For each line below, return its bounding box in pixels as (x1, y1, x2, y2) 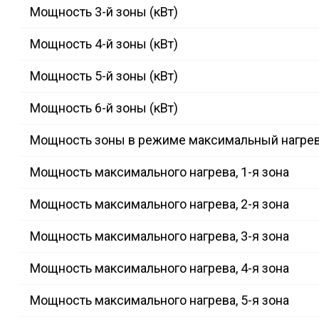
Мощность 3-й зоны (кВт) (30, 4, 178, 20)
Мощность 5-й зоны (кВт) (30, 68, 178, 84)
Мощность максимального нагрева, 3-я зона (30, 229, 289, 244)
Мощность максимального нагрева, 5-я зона (30, 293, 289, 308)
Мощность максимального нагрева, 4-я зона (30, 261, 289, 276)
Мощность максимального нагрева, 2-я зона (30, 197, 289, 212)
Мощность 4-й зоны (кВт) (30, 36, 178, 52)
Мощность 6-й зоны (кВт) (30, 100, 178, 116)
